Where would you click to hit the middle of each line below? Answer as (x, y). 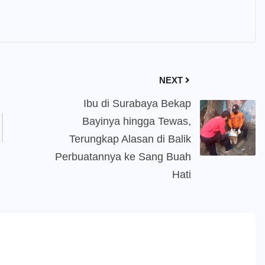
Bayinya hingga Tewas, (136, 122)
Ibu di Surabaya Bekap (137, 104)
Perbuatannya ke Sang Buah (123, 157)
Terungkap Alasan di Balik (130, 139)
